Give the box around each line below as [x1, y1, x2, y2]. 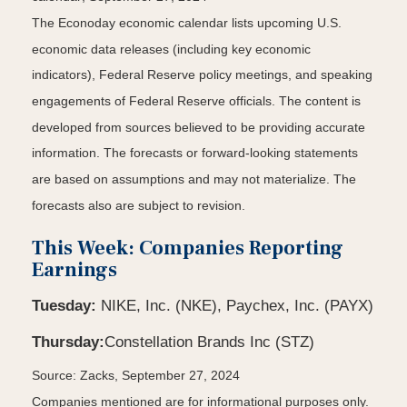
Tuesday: [32, 296, 96, 314]
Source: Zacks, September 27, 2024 [32, 368, 240, 383]
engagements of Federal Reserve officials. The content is [32, 94, 361, 109]
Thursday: [32, 333, 104, 351]
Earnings [32, 256, 117, 283]
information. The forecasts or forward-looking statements [32, 145, 358, 161]
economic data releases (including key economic [32, 42, 311, 57]
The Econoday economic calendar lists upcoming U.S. [32, 15, 342, 31]
